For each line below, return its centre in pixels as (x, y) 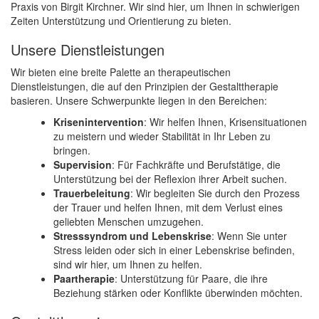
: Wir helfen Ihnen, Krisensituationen (225, 122)
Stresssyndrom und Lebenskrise (132, 236)
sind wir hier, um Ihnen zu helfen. (128, 265)
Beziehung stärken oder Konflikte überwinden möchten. (178, 293)
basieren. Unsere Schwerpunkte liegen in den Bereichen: (139, 101)
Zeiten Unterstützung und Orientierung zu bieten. (121, 21)
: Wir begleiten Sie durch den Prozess (215, 193)
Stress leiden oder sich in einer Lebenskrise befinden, (174, 250)
